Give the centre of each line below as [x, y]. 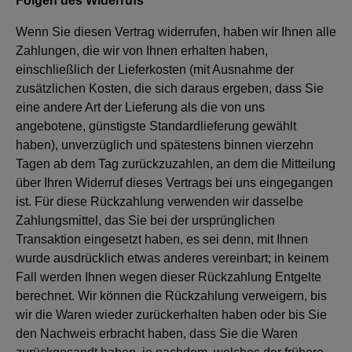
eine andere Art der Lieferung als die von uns [140, 107]
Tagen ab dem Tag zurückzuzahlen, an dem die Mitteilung [176, 164]
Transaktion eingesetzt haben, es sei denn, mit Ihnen [162, 239]
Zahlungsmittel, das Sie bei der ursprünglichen [145, 220]
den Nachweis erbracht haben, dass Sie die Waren [157, 334]
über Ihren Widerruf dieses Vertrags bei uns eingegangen [174, 183]
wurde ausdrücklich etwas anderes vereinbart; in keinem [172, 258]
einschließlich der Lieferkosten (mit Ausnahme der [155, 70]
